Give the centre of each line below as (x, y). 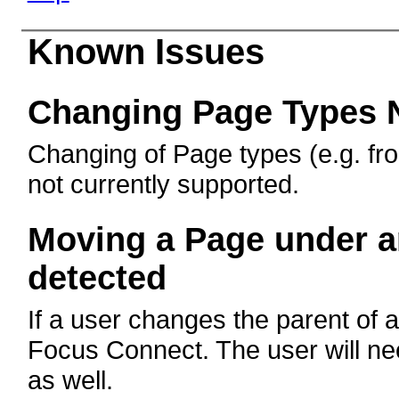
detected (97, 278)
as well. (70, 380)
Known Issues (146, 52)
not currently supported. (163, 184)
